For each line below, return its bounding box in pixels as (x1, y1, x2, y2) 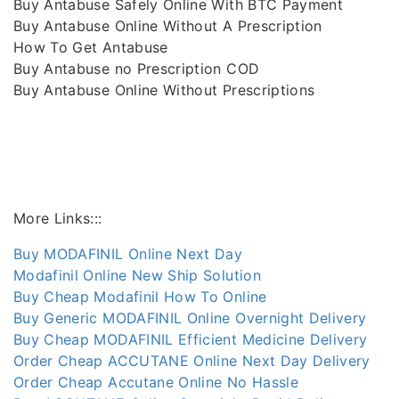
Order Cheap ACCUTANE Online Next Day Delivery (13, 351, 370, 370)
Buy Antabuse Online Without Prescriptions (13, 80, 315, 99)
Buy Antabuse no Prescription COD (13, 59, 260, 77)
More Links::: (13, 208, 102, 227)
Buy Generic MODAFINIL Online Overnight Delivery (13, 308, 367, 327)
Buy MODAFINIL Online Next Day (13, 244, 243, 263)
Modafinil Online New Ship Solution (13, 265, 261, 284)
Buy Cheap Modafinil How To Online (13, 287, 267, 305)
